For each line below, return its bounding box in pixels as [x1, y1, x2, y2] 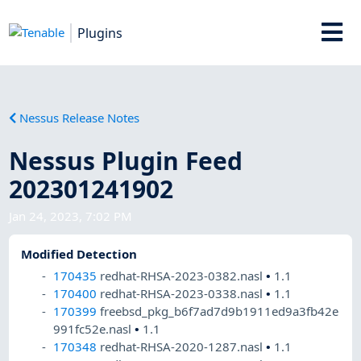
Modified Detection [21, 246, 138, 263]
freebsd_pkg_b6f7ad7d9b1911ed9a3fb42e [100, 303, 339, 320]
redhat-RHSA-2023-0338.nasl [100, 285, 267, 302]
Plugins [77, 23, 123, 42]
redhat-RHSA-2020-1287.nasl [100, 338, 267, 355]
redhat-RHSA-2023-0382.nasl [100, 268, 267, 284]
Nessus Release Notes [19, 109, 140, 126]
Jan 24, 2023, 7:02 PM [9, 207, 133, 224]
